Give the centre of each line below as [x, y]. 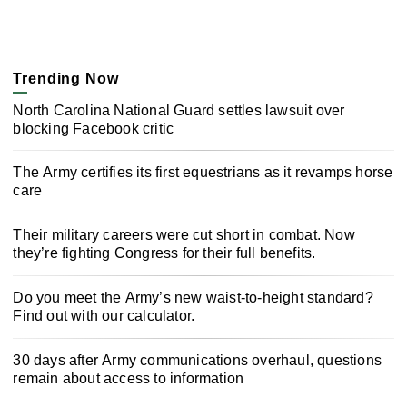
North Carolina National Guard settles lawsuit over [179, 110]
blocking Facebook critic [94, 128]
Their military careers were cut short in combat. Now [184, 235]
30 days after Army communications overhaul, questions [197, 360]
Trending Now [66, 79]
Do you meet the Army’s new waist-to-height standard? [193, 297]
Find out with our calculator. [104, 315]
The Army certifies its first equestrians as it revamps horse [203, 173]
